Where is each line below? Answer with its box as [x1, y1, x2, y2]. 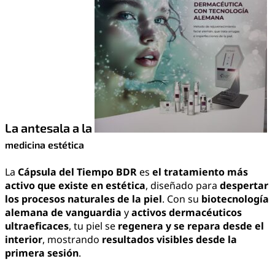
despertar [220, 179, 268, 193]
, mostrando [42, 233, 102, 247]
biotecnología [201, 192, 269, 206]
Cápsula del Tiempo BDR [18, 165, 137, 179]
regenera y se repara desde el [118, 219, 264, 233]
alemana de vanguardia [5, 206, 122, 220]
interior [5, 233, 42, 247]
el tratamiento [152, 165, 227, 179]
